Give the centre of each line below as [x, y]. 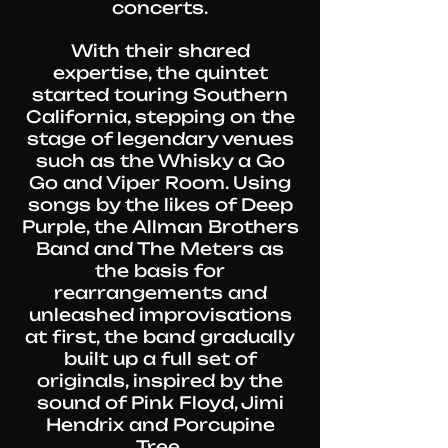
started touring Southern [160, 94]
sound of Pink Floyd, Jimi [160, 402]
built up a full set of [160, 358]
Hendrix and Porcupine [160, 424]
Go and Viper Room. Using [160, 182]
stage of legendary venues [160, 138]
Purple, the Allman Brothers [160, 226]
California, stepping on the [160, 116]
